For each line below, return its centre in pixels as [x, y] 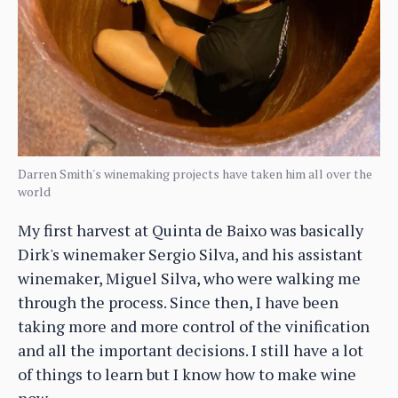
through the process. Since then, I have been [178, 302]
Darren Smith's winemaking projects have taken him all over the [195, 173]
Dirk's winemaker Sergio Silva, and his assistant [190, 254]
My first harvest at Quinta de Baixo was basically [191, 230]
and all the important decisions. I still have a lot [191, 350]
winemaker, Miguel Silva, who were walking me [189, 278]
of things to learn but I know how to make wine [187, 374]
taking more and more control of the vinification [194, 326]
